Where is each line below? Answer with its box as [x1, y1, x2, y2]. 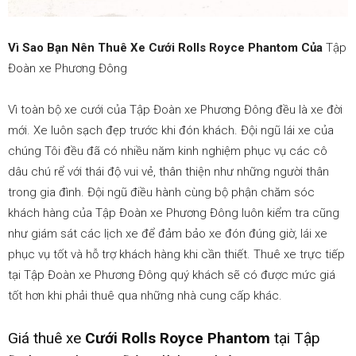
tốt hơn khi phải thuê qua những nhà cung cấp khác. [8, 288, 282, 303]
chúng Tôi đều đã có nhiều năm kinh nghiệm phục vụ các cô [8, 143, 327, 158]
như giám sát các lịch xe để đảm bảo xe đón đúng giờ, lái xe [8, 226, 327, 241]
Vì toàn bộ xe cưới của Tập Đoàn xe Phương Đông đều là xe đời [8, 102, 342, 117]
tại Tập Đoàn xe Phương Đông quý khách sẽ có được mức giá [8, 267, 335, 282]
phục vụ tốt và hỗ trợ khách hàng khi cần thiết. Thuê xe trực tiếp [8, 246, 345, 261]
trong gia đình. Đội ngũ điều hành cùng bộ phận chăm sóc [8, 184, 315, 199]
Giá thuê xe [8, 328, 85, 347]
